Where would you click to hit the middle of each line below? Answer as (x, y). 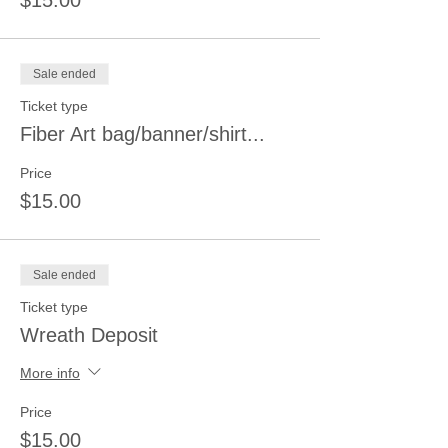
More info (50, 372)
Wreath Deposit (89, 335)
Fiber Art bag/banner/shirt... (142, 134)
